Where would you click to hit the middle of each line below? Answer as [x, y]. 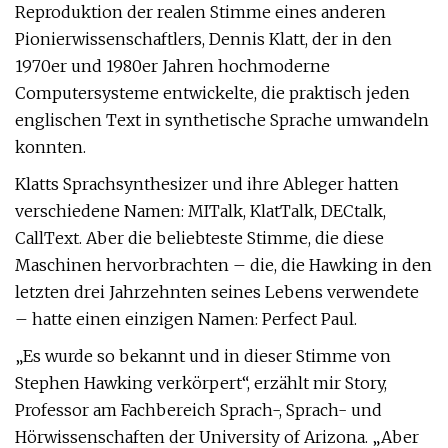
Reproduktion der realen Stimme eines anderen [200, 12]
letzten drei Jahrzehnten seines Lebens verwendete [217, 292]
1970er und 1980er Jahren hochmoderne [172, 66]
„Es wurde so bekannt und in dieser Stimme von [203, 356]
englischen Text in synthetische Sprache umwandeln [222, 120]
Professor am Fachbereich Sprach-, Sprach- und [198, 410]
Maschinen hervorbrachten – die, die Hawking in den [223, 265]
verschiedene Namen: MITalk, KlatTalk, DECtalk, [200, 211]
